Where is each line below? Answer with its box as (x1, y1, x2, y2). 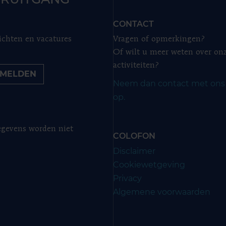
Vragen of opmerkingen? (113, 35, 205, 43)
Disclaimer (113, 146, 155, 156)
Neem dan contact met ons (113, 79, 225, 88)
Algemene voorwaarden (113, 187, 210, 197)
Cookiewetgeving (113, 160, 185, 169)
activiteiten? (113, 62, 159, 70)
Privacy (113, 174, 142, 183)
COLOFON (113, 131, 155, 141)
